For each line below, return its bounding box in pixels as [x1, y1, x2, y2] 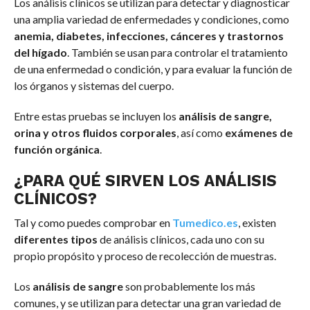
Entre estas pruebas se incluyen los [13, 109, 179, 123]
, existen [237, 216, 276, 230]
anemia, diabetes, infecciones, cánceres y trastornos [13, 29, 284, 43]
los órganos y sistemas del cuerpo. [13, 79, 174, 93]
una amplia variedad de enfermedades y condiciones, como [13, 12, 289, 26]
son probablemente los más [125, 280, 255, 293]
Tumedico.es [172, 216, 238, 230]
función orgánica [13, 143, 100, 156]
